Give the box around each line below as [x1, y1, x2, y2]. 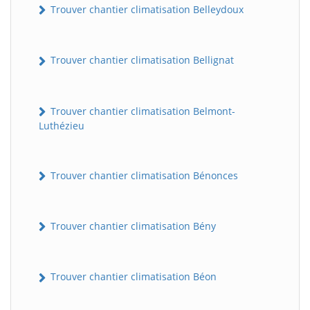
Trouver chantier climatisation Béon [48, 270, 217, 284]
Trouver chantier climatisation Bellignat [48, 53, 234, 67]
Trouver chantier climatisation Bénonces [48, 168, 238, 182]
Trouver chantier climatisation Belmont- [48, 104, 235, 118]
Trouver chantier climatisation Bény [48, 219, 216, 233]
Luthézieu [39, 118, 84, 132]
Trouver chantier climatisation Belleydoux [48, 3, 244, 17]
